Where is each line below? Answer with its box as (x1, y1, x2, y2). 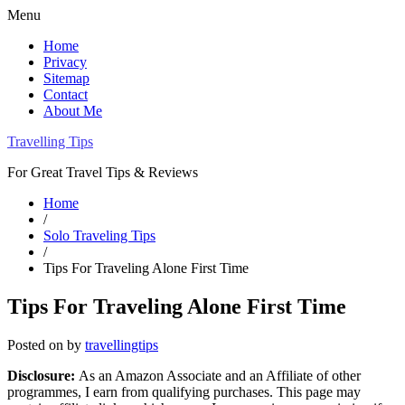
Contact (43, 87, 88, 102)
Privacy (43, 54, 87, 70)
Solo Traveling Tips (43, 228, 155, 243)
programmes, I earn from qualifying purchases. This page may (7, 383, 361, 400)
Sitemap (43, 71, 89, 86)
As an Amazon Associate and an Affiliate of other (79, 367, 361, 383)
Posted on (7, 336, 67, 353)
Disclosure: (7, 367, 79, 383)
